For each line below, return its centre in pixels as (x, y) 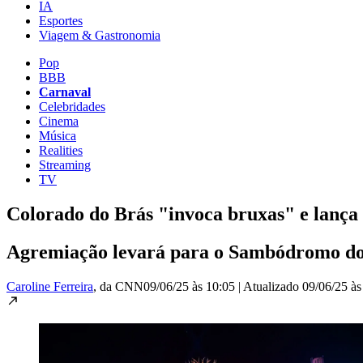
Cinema (59, 121)
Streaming (65, 164)
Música (58, 135)
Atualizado (273, 286)
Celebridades (72, 106)
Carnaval (65, 92)
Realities (61, 150)
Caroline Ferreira (50, 286)
